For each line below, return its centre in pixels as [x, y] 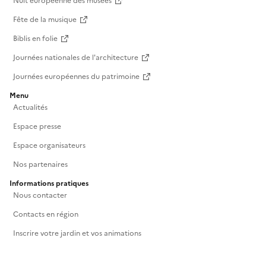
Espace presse [37, 127]
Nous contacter [40, 196]
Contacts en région [46, 215]
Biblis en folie [35, 39]
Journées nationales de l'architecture [76, 58]
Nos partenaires [40, 165]
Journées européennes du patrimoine [76, 77]
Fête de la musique [45, 20]
